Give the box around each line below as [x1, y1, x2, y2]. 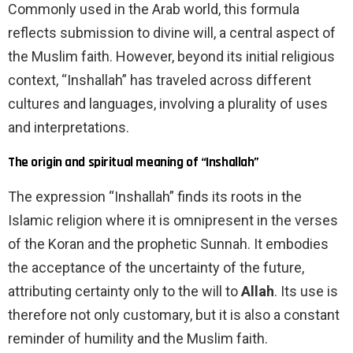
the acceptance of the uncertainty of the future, [8, 259, 304, 277]
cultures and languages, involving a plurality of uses [8, 95, 328, 113]
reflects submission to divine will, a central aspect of [8, 24, 336, 42]
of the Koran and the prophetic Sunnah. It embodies [8, 236, 329, 253]
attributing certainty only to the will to [8, 283, 241, 300]
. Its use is [274, 283, 338, 300]
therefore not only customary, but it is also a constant [8, 307, 340, 324]
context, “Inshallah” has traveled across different [8, 72, 311, 89]
